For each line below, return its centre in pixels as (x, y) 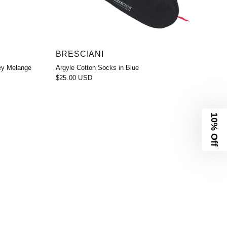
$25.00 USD (74, 78)
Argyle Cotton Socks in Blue (97, 67)
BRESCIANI (80, 53)
